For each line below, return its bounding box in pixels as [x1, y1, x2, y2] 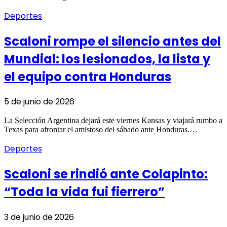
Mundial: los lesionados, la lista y [4, 50, 210, 67]
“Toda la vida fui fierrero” [4, 183, 165, 201]
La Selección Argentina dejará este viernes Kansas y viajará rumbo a [4, 116, 222, 125]
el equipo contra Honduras [4, 68, 171, 85]
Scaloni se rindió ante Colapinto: [4, 166, 208, 183]
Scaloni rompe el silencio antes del [4, 32, 221, 50]
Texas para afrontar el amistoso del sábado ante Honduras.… [4, 125, 198, 134]
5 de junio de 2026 [4, 96, 74, 108]
